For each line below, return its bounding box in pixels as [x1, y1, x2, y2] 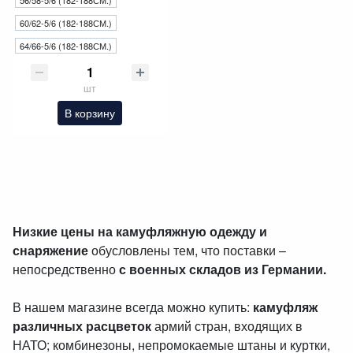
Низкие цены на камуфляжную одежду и [13, 222, 267, 241]
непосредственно [13, 260, 119, 279]
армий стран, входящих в [151, 317, 303, 336]
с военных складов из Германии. [119, 260, 326, 279]
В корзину [65, 105, 115, 121]
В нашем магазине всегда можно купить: [13, 298, 253, 317]
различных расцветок [13, 317, 151, 336]
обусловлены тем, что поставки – [88, 241, 286, 260]
